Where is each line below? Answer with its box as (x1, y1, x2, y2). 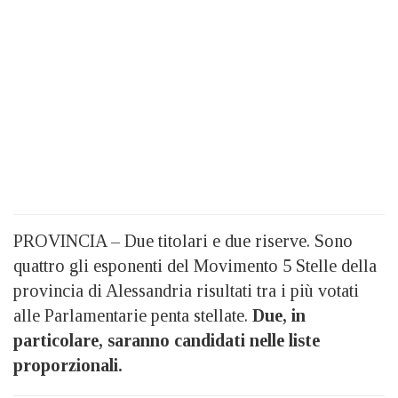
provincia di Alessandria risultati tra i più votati (13, 281, 359, 300)
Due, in (252, 306, 306, 325)
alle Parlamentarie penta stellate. (13, 306, 252, 325)
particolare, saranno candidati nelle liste (13, 330, 320, 350)
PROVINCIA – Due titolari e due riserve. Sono (13, 231, 353, 251)
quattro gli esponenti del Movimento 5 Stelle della (13, 256, 377, 275)
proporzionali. (13, 355, 123, 375)
